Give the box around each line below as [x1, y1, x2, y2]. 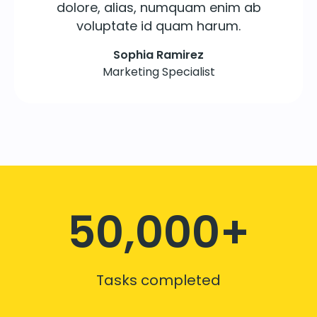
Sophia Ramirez [113, 46, 204, 63]
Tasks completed [96, 270, 221, 290]
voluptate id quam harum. [76, 16, 241, 35]
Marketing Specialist [102, 63, 215, 80]
